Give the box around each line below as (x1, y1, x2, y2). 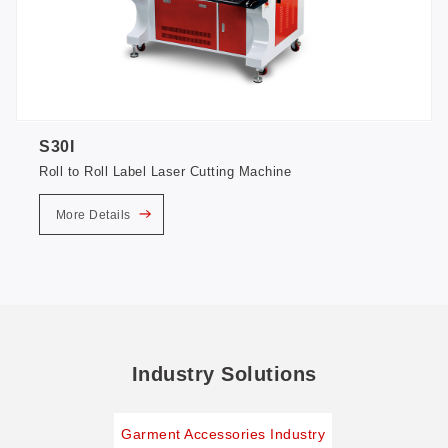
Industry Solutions (131, 363, 317, 386)
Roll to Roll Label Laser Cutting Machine (39, 164, 292, 180)
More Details (55, 207, 135, 222)
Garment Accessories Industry (121, 426, 326, 443)
